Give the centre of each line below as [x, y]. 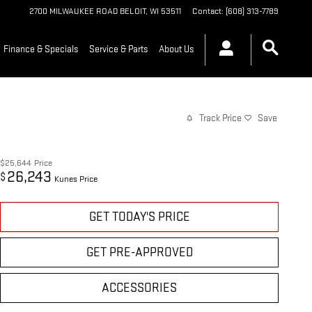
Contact [207, 11]
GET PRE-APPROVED [139, 253]
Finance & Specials [41, 49]
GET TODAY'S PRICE [139, 217]
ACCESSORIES [139, 288]
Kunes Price [76, 179]
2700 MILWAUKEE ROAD [73, 11]
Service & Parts [118, 49]
